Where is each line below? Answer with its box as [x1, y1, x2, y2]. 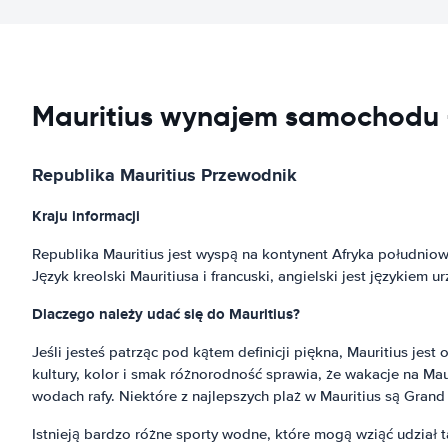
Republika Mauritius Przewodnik [32, 162, 297, 188]
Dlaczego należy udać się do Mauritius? [32, 303, 300, 325]
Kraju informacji [32, 205, 140, 227]
